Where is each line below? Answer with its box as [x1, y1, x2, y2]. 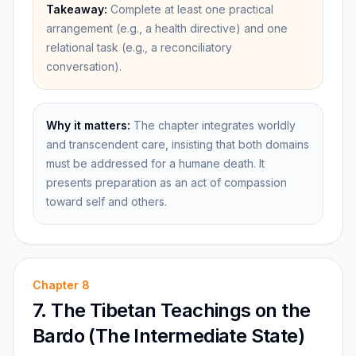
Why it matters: [46, 118, 130, 132]
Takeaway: [46, 2, 107, 16]
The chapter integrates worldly [133, 118, 296, 132]
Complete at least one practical [110, 2, 273, 16]
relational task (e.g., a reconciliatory [46, 41, 232, 54]
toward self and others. [46, 195, 167, 208]
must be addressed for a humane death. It [46, 157, 265, 170]
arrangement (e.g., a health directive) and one [46, 21, 288, 35]
